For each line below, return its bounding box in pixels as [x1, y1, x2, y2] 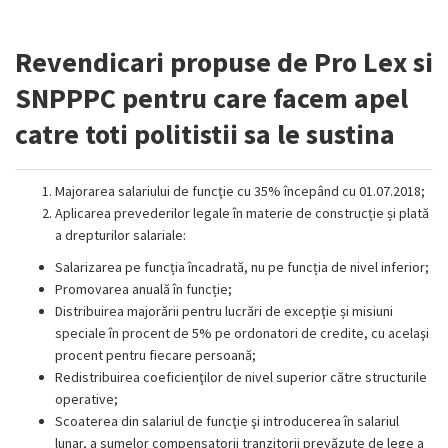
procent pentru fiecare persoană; [55, 346, 256, 364]
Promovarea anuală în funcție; [55, 280, 232, 298]
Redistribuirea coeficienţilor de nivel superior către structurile [55, 368, 427, 386]
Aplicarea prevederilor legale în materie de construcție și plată [55, 204, 429, 222]
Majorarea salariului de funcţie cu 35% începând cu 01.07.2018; [55, 182, 425, 200]
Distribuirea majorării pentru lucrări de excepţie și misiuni [55, 302, 393, 320]
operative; [55, 390, 118, 408]
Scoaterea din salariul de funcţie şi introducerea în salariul [55, 412, 399, 430]
